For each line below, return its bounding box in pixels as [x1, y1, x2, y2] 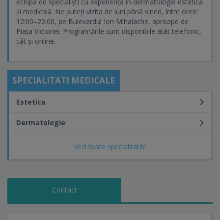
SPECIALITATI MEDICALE [12, 75, 115, 86]
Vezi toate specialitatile [74, 142, 146, 151]
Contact [52, 185, 77, 194]
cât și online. [16, 36, 55, 46]
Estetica [16, 97, 46, 107]
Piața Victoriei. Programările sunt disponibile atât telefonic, [16, 27, 201, 36]
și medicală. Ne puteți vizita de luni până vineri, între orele [16, 7, 198, 16]
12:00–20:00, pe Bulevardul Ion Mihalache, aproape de [16, 17, 189, 26]
